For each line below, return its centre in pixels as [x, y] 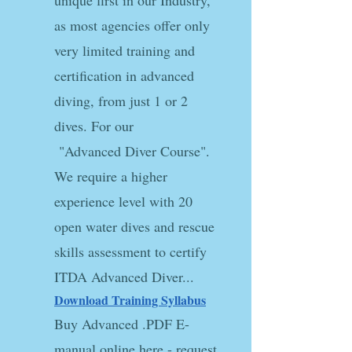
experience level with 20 [123, 201]
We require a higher [111, 176]
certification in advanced [124, 75]
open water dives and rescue [134, 226]
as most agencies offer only [132, 25]
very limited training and [125, 50]
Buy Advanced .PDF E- [122, 324]
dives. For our [94, 126]
